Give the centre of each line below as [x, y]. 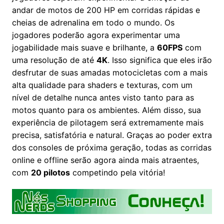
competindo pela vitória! [117, 172]
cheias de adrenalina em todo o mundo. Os [93, 22]
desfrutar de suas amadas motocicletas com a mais [109, 72]
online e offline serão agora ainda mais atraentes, [105, 160]
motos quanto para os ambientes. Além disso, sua [106, 110]
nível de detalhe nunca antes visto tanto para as [103, 97]
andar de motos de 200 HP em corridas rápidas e [106, 10]
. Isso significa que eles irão [159, 60]
